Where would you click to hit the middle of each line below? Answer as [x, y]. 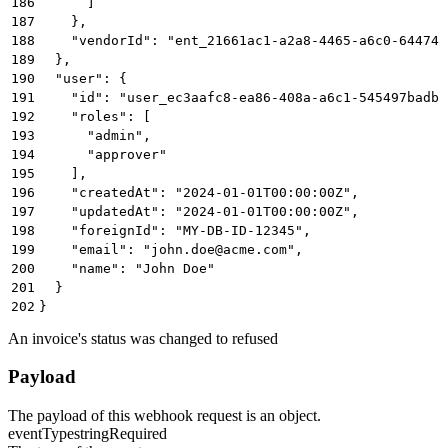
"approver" [103, 154]
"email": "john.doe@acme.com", [171, 249]
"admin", [95, 135]
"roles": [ [95, 116]
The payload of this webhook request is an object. [164, 415]
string [91, 433]
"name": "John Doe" [127, 268]
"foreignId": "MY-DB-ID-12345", [175, 230]
